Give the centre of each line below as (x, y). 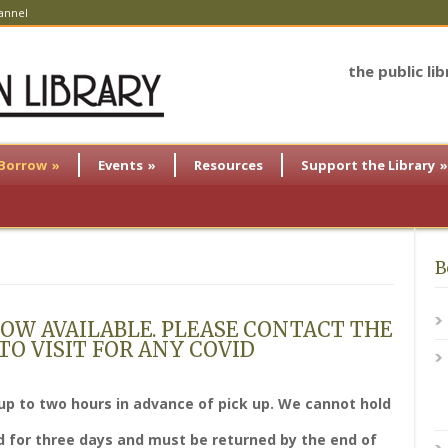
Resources (228, 165)
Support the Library (368, 165)
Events (120, 165)
